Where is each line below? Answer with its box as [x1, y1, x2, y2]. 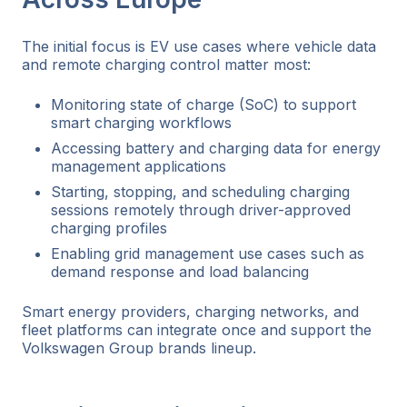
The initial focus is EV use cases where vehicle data [22, 36, 376, 55]
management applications [51, 156, 226, 175]
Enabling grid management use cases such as [51, 243, 364, 263]
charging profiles [51, 218, 167, 237]
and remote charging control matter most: [22, 55, 311, 74]
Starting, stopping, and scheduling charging [51, 182, 350, 201]
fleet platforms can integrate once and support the [22, 320, 372, 339]
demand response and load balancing [51, 262, 309, 281]
